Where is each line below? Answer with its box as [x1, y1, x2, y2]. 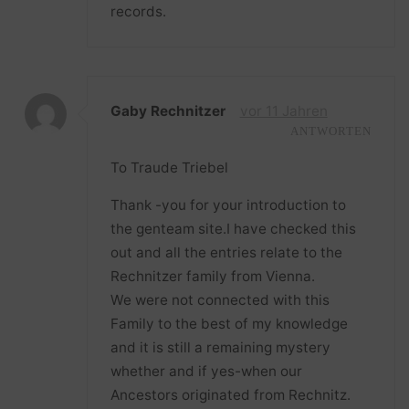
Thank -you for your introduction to [110, 196, 347, 215]
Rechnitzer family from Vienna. [110, 267, 316, 286]
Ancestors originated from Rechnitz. [110, 386, 351, 404]
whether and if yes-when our [110, 362, 303, 381]
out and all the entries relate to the [110, 244, 343, 262]
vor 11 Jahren [239, 101, 328, 120]
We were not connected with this [110, 291, 330, 309]
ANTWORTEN [289, 125, 372, 139]
